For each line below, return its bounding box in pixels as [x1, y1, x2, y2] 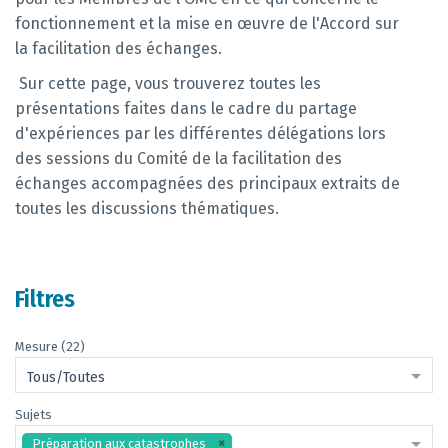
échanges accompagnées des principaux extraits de [15, 174, 400, 193]
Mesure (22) [15, 339, 85, 354]
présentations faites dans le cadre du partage [15, 99, 357, 118]
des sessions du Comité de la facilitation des [15, 149, 342, 168]
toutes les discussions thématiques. [15, 199, 279, 218]
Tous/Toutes [27, 369, 105, 386]
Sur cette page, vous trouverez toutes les [19, 74, 321, 93]
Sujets [15, 407, 52, 422]
